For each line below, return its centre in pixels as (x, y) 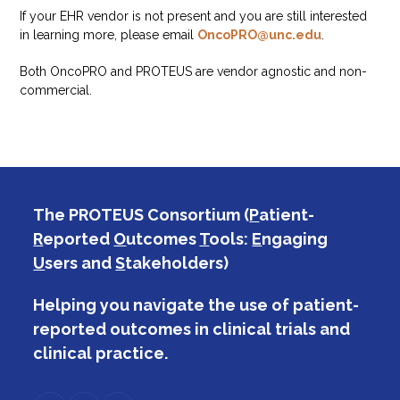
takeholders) (177, 262)
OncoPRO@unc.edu (260, 34)
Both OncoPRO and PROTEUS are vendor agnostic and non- (194, 71)
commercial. (56, 90)
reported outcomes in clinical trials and (192, 329)
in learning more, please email (109, 34)
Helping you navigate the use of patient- (196, 304)
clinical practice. (101, 353)
